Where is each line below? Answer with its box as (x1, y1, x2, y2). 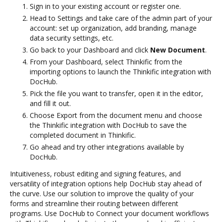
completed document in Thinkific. (30, 130, 136, 140)
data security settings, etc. (30, 33, 113, 43)
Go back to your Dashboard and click (30, 45, 150, 55)
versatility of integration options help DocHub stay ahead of (10, 178, 202, 188)
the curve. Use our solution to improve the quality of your (10, 188, 194, 198)
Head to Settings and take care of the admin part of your (30, 13, 212, 23)
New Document (150, 45, 205, 55)
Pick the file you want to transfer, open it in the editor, (30, 88, 203, 98)
